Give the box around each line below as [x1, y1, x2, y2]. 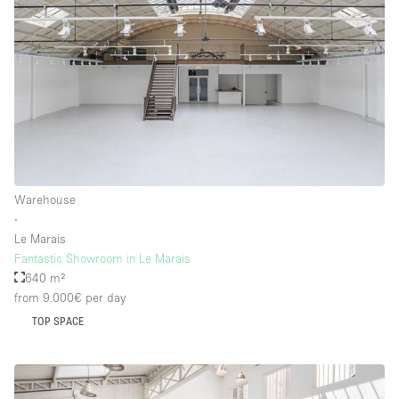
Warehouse [14, 191, 76, 207]
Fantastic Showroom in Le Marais [14, 250, 191, 265]
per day [82, 289, 126, 305]
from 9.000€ [14, 289, 82, 305]
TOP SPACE [32, 314, 85, 327]
